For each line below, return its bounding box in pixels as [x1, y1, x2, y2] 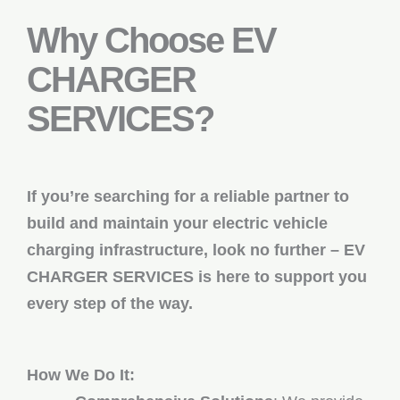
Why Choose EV [27, 21, 276, 60]
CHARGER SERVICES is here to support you [27, 268, 367, 286]
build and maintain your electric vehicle [27, 214, 328, 232]
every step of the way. [27, 295, 193, 312]
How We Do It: [27, 366, 135, 384]
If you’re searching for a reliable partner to [27, 187, 349, 205]
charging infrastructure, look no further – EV [27, 241, 365, 259]
